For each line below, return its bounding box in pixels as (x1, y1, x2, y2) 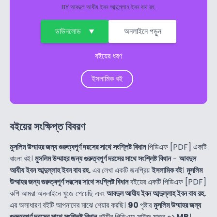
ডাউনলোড (55, 26, 81, 37)
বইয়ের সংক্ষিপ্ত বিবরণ (10, 119, 85, 135)
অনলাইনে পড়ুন (124, 26, 161, 37)
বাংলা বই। (10, 153, 35, 165)
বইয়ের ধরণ (95, 50, 122, 62)
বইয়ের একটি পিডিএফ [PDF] (128, 176, 206, 188)
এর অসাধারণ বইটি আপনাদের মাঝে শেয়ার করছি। (10, 200, 128, 211)
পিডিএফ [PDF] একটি (146, 141, 206, 153)
